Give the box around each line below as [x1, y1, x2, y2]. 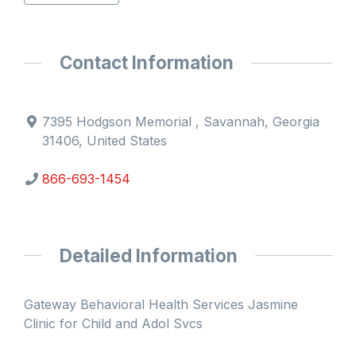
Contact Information [59, 52, 234, 74]
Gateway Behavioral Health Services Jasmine [24, 296, 298, 313]
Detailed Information [59, 244, 238, 266]
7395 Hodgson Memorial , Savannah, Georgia [42, 113, 320, 130]
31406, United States [42, 132, 168, 149]
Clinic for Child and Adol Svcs [24, 315, 203, 332]
